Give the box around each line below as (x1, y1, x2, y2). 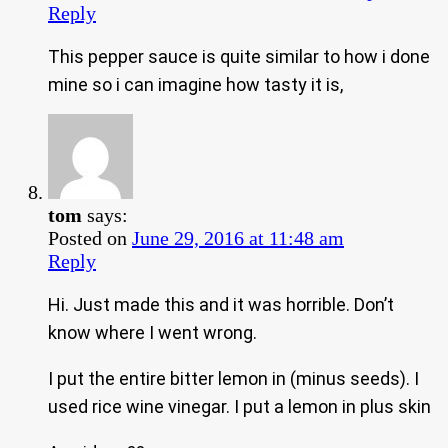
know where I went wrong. (48, 321, 257, 343)
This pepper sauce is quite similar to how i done (48, 45, 430, 67)
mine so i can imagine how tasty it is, (48, 73, 343, 95)
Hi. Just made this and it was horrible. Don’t (48, 293, 394, 315)
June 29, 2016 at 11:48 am (132, 226, 344, 249)
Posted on (48, 226, 132, 249)
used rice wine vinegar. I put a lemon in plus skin (48, 395, 431, 417)
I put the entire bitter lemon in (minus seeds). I (48, 367, 419, 389)
